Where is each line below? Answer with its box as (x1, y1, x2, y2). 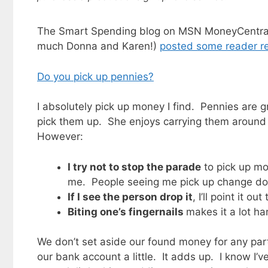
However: (37, 130, 83, 143)
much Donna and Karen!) (37, 40, 160, 53)
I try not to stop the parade (68, 160, 201, 173)
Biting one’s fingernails (68, 205, 186, 218)
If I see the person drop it (68, 190, 193, 203)
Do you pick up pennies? (37, 70, 154, 83)
